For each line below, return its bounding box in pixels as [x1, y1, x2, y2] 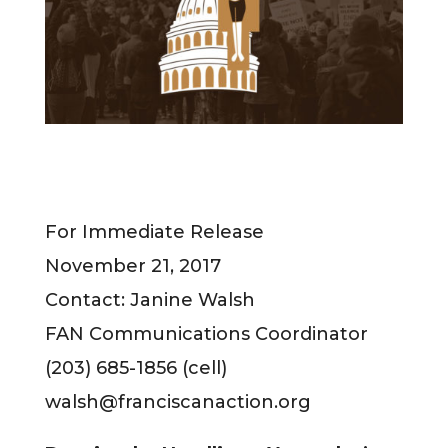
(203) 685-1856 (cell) [44, 356, 227, 379]
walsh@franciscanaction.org [44, 390, 311, 413]
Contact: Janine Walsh [44, 288, 255, 311]
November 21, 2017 [44, 254, 221, 277]
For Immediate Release [44, 220, 264, 243]
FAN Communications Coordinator [44, 322, 368, 345]
